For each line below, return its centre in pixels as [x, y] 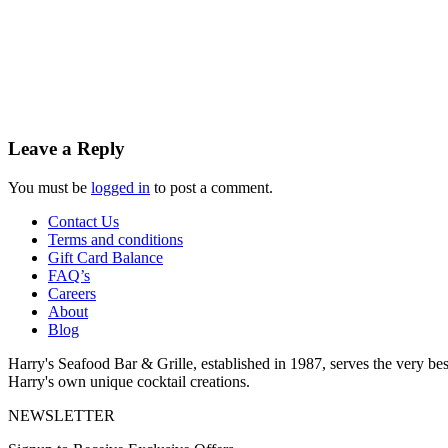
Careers [72, 293]
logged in [120, 187]
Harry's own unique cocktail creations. [129, 381]
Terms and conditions [115, 239]
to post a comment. [211, 187]
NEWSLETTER [61, 415]
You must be [49, 187]
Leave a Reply [66, 149]
